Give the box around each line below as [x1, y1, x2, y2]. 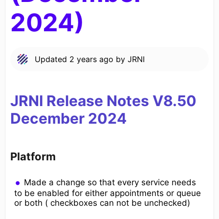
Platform [10, 150, 56, 163]
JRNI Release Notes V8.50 [10, 92, 197, 110]
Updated [34, 54, 69, 65]
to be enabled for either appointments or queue [14, 188, 201, 198]
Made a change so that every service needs [24, 177, 197, 188]
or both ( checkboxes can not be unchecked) [14, 198, 190, 208]
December [10, 109, 85, 128]
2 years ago [69, 54, 113, 65]
